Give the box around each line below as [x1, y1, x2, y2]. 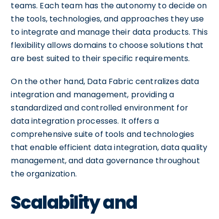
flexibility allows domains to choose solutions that [11, 39, 204, 51]
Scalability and [11, 190, 137, 215]
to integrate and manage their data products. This [11, 26, 208, 38]
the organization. [11, 168, 77, 179]
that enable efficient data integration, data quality [11, 141, 208, 153]
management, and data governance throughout [11, 154, 200, 166]
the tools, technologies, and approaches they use [11, 13, 204, 24]
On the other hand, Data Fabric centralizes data [11, 75, 199, 87]
